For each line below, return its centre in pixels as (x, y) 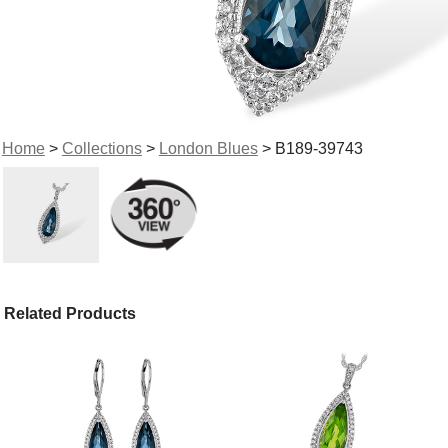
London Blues (208, 148)
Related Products (70, 313)
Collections (101, 148)
